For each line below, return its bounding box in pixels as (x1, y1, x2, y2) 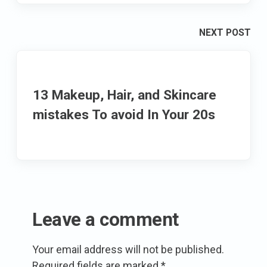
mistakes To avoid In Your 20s (33, 107, 215, 123)
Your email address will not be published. (32, 243, 224, 256)
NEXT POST (199, 27, 251, 38)
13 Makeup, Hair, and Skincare (33, 87, 216, 103)
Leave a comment (32, 208, 179, 231)
